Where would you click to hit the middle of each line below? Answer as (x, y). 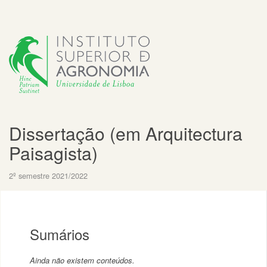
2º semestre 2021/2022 (48, 176)
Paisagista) (53, 153)
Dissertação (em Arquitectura (126, 133)
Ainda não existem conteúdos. (82, 260)
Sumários (60, 234)
